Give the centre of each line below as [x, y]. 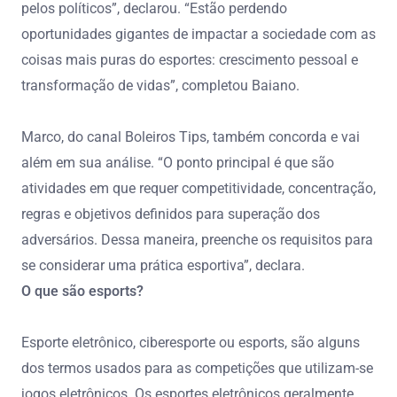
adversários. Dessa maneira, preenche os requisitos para [197, 239]
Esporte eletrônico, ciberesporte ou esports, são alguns [191, 342]
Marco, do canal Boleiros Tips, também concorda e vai [191, 136]
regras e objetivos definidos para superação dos [171, 214]
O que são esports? [82, 291]
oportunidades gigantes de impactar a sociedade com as [198, 34]
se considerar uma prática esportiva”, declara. [163, 265]
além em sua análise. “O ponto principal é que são [178, 162]
